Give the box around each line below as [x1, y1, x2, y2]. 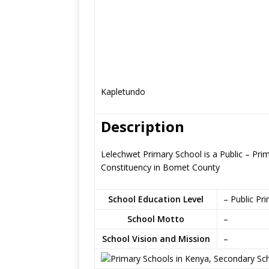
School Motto [127, 213, 184, 225]
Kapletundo [101, 86, 145, 97]
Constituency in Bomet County [101, 162, 220, 173]
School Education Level [108, 193, 204, 205]
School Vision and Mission [101, 233, 210, 244]
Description [101, 116, 184, 136]
